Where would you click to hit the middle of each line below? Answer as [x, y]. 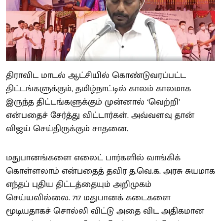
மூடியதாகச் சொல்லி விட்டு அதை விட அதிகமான [105, 211]
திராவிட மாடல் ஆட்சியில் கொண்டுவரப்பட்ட [96, 76]
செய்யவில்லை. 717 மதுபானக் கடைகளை [88, 198]
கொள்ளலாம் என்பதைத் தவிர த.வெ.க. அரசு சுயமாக [110, 171]
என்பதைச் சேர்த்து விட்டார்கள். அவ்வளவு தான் [100, 116]
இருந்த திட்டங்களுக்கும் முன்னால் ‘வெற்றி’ [93, 102]
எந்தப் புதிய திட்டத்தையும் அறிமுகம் [79, 185]
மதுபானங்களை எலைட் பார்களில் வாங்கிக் [93, 158]
